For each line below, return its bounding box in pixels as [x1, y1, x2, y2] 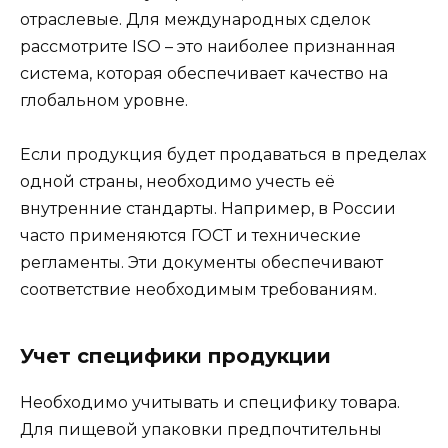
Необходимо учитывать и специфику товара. [20, 392, 400, 412]
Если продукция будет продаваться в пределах [20, 144, 426, 164]
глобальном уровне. [20, 90, 188, 110]
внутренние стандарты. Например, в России [20, 198, 396, 218]
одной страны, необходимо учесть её [20, 171, 335, 191]
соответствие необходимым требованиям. [20, 279, 377, 299]
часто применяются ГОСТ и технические [20, 225, 361, 245]
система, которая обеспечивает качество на [20, 63, 388, 83]
